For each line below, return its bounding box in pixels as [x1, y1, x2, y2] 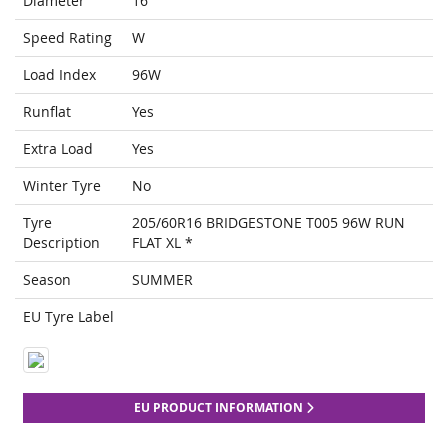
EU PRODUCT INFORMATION [134, 399, 306, 417]
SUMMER [132, 270, 193, 290]
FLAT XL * [132, 233, 193, 253]
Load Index [23, 65, 96, 85]
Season [23, 270, 71, 290]
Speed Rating [23, 28, 112, 48]
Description [23, 233, 100, 253]
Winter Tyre [23, 176, 101, 196]
